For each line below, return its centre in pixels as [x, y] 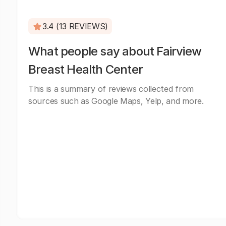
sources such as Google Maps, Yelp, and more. [116, 101]
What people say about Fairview [115, 51]
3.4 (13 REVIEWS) [75, 26]
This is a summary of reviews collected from [111, 89]
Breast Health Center [86, 69]
